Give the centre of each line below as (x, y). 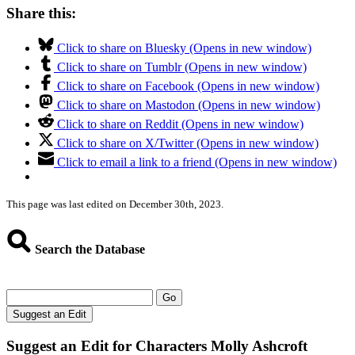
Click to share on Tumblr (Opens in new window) (182, 67)
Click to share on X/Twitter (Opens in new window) (188, 143)
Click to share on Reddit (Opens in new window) (180, 124)
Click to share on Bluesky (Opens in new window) (184, 48)
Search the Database (88, 249)
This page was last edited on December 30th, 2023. (115, 204)
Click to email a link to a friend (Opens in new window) (197, 162)
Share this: (41, 13)
